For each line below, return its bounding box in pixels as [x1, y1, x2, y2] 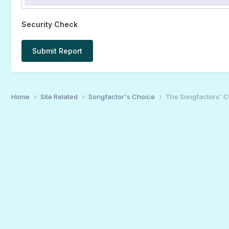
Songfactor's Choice [88, 92, 156, 101]
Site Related [40, 92, 79, 101]
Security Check [21, 19, 78, 29]
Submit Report [32, 46, 82, 55]
